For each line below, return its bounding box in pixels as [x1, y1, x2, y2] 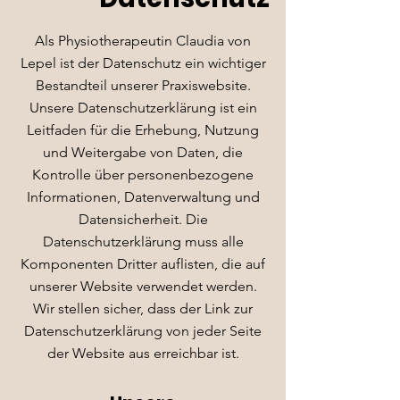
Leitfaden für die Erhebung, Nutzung [27, 121, 259, 138]
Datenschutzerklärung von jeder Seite [24, 322, 262, 339]
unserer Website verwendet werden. [29, 278, 257, 295]
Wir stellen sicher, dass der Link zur [33, 300, 253, 317]
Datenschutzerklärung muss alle [42, 233, 244, 250]
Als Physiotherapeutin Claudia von [35, 32, 251, 49]
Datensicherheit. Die [78, 211, 208, 228]
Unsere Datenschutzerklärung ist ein [29, 99, 257, 116]
